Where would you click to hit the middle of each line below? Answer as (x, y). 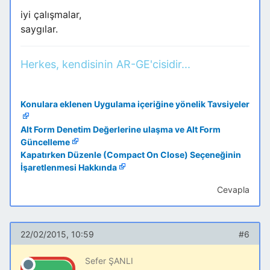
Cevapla (233, 190)
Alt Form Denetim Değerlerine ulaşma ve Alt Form (121, 130)
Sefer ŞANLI (109, 261)
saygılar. (39, 29)
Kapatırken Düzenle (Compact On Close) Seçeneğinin (131, 155)
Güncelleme (45, 142)
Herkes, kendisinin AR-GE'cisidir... (105, 64)
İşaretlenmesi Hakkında (69, 168)
